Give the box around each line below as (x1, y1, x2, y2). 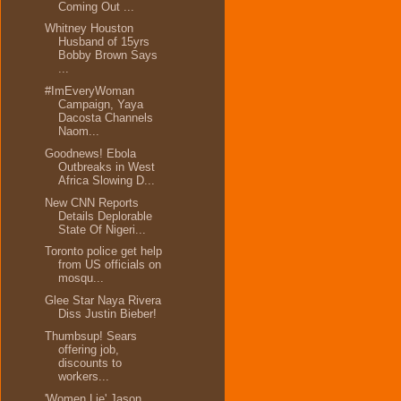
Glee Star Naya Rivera (45, 294, 162, 307)
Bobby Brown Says (58, 48, 158, 63)
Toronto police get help (45, 244, 163, 259)
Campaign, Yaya (58, 98, 144, 111)
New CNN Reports (45, 195, 140, 209)
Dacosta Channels (58, 111, 154, 124)
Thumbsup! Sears (45, 328, 138, 343)
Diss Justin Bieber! (58, 307, 158, 320)
